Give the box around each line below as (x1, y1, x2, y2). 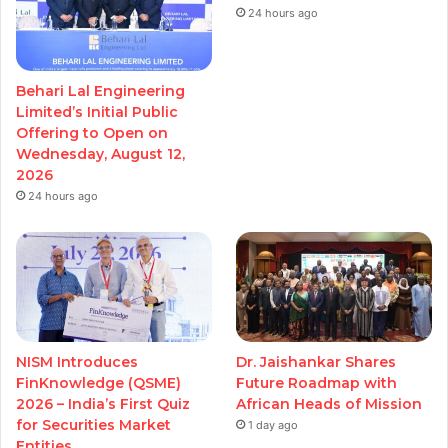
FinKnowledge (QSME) (16, 374, 181, 393)
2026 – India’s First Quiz (16, 395, 190, 414)
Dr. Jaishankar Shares (236, 353, 397, 372)
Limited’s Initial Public (16, 103, 178, 122)
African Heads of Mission (236, 395, 423, 414)
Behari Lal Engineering (16, 82, 185, 101)
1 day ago (248, 418, 299, 433)
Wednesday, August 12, (16, 145, 185, 164)
